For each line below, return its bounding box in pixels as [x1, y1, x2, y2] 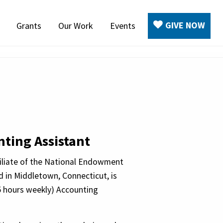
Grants [16, 20, 41, 32]
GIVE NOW [165, 19, 205, 31]
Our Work [58, 20, 93, 32]
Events [110, 20, 135, 32]
